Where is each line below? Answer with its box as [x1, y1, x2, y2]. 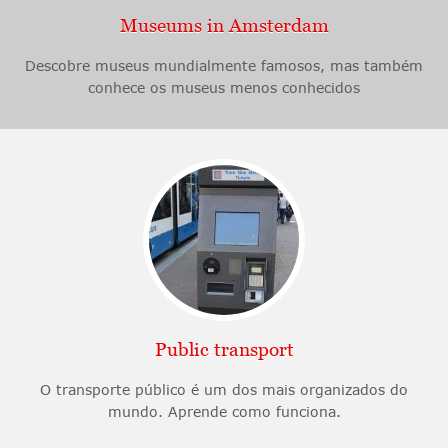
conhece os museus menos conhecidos [88, 78, 360, 96]
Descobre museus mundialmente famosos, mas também [25, 56, 423, 74]
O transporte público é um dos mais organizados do [40, 380, 408, 398]
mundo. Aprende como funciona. [107, 402, 341, 420]
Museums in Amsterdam [119, 14, 329, 36]
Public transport [154, 338, 294, 360]
